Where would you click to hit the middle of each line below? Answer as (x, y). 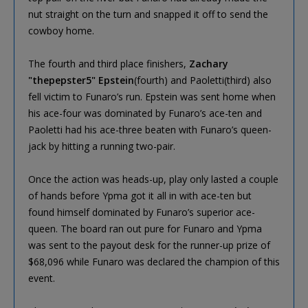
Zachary (209, 63)
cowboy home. (61, 30)
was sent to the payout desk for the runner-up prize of (149, 245)
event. (42, 278)
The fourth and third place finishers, (109, 63)
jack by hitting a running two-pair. (102, 146)
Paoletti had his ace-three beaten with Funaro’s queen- (150, 129)
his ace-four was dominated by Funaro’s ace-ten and (145, 113)
